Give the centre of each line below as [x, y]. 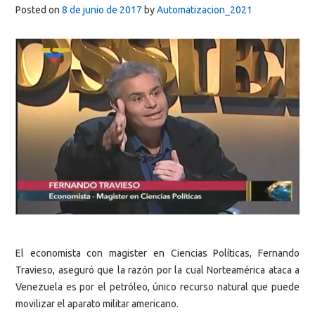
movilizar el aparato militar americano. [97, 303]
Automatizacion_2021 [205, 10]
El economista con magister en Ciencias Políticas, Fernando [157, 253]
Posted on [39, 10]
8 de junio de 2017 [102, 10]
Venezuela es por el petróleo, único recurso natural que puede [157, 287]
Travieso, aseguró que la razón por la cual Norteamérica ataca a [157, 270]
